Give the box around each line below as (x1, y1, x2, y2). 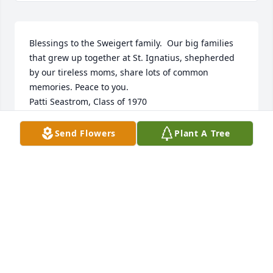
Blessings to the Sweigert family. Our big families (29, 37, 233, 49)
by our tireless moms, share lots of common (29, 66, 208, 79)
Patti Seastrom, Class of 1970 (29, 96, 147, 108)
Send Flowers (54, 127, 116, 139)
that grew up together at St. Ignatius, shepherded (29, 52, 235, 64)
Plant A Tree (174, 127, 230, 139)
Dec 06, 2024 (29, 136, 81, 148)
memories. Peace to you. (29, 81, 131, 93)
